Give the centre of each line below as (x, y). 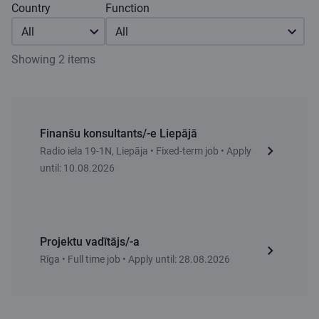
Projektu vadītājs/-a (90, 241)
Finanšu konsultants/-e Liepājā (119, 133)
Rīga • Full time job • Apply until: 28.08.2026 (135, 259)
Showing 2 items (53, 59)
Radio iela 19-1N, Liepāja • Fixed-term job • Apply (146, 151)
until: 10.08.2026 (77, 168)
